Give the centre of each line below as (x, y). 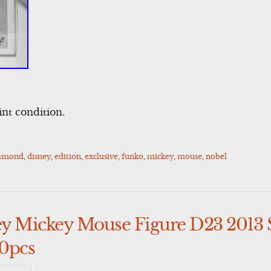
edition (68, 156)
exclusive (102, 156)
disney (39, 156)
